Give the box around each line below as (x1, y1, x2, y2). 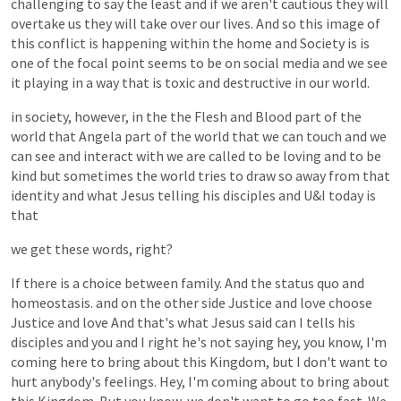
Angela (79, 127, 122, 145)
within (170, 34, 209, 52)
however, (74, 107, 129, 125)
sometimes (64, 166, 133, 184)
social (243, 54, 279, 72)
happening (101, 34, 167, 52)
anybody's (40, 372, 101, 390)
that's (137, 313, 175, 331)
